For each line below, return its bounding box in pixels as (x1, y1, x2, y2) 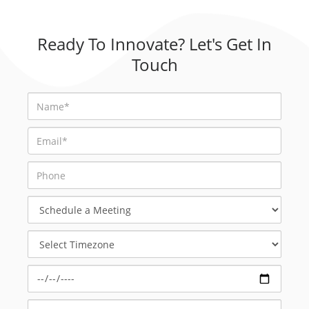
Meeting (27, 223, 65, 237)
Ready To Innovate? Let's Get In (37, 32, 272, 55)
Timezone (27, 243, 72, 257)
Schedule (27, 195, 70, 209)
